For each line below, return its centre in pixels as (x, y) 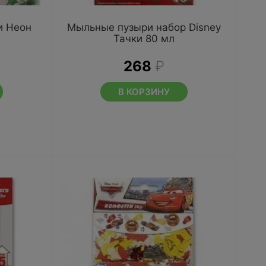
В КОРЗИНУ (144, 92)
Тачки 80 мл (144, 39)
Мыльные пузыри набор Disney (144, 27)
